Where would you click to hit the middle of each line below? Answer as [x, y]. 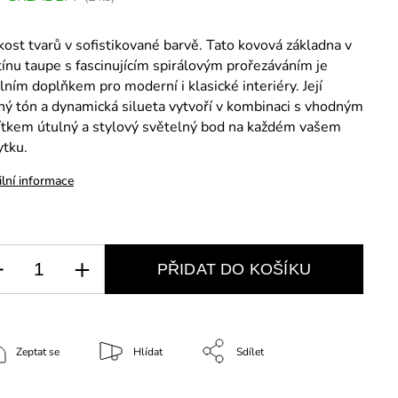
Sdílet [250, 352]
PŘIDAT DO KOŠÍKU [234, 269]
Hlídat [148, 352]
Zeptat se [38, 352]
